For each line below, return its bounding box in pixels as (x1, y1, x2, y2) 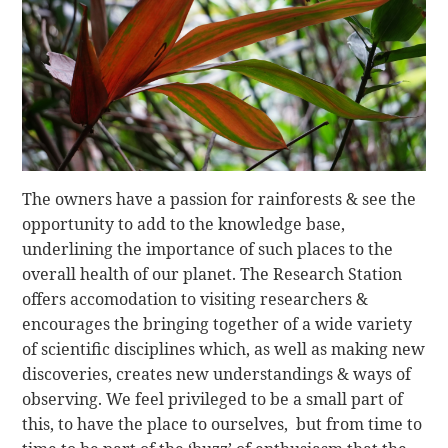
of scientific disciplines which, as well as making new (22, 338, 426, 361)
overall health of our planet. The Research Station (22, 263, 403, 286)
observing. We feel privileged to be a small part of (22, 388, 404, 411)
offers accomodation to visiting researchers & (22, 288, 369, 311)
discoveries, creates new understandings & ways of (22, 363, 412, 386)
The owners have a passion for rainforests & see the (22, 188, 417, 211)
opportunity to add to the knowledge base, (22, 213, 346, 236)
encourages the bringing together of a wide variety (22, 313, 413, 336)
